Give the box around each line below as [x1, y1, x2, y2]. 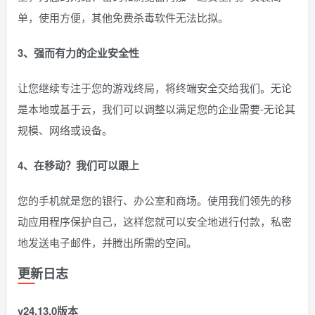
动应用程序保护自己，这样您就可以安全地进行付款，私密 [18, 214, 292, 229]
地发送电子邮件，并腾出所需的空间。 [18, 235, 197, 250]
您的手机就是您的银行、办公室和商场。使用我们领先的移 [18, 193, 292, 207]
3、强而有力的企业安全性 [18, 45, 139, 60]
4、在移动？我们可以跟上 [18, 157, 139, 173]
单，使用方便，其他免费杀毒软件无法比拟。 [18, 10, 229, 25]
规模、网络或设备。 [18, 122, 112, 137]
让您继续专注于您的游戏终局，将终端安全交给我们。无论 [18, 80, 292, 95]
